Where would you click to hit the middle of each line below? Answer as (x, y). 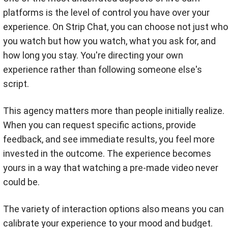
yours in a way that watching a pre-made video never (111, 167)
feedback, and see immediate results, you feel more (109, 139)
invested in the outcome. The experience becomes (107, 153)
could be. (21, 182)
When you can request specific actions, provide (99, 125)
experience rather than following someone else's (103, 69)
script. (16, 83)
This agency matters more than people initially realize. (114, 110)
